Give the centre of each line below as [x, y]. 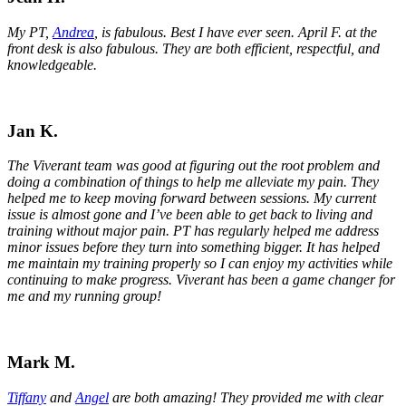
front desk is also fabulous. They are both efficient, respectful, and [193, 48]
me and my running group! [84, 296]
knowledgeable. [52, 64]
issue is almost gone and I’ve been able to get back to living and [190, 215]
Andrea [73, 32]
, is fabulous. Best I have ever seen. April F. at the [236, 32]
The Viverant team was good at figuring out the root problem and [193, 166]
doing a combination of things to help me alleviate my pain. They [193, 182]
